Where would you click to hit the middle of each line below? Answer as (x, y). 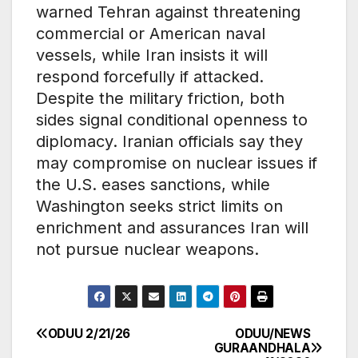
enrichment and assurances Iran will (172, 227)
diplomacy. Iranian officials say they (169, 141)
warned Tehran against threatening (168, 12)
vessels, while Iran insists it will (152, 55)
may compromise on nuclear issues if (177, 163)
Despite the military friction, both (160, 98)
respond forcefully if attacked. (150, 76)
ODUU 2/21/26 (89, 333)
